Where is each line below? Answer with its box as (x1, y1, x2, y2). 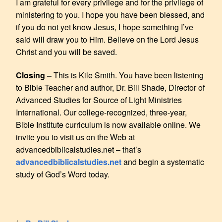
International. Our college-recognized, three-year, (16, 106, 187, 118)
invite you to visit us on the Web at (16, 131, 135, 143)
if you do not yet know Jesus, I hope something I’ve (16, 21, 193, 33)
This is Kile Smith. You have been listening (54, 69, 204, 81)
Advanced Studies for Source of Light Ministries (16, 94, 182, 106)
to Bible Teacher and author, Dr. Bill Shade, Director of (16, 81, 205, 93)
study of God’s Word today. (16, 168, 110, 180)
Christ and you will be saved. (16, 46, 117, 57)
